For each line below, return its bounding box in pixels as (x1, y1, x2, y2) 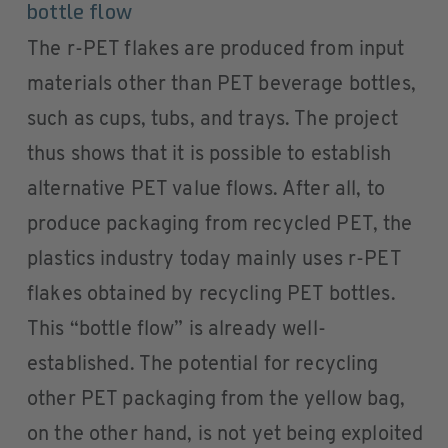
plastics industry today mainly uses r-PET (27, 250, 401, 271)
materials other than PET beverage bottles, (27, 75, 416, 96)
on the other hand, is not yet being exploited (27, 425, 424, 446)
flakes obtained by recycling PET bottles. (27, 285, 396, 306)
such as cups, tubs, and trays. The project (27, 110, 398, 131)
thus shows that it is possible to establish (27, 145, 391, 166)
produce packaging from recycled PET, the (27, 215, 413, 236)
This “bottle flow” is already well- (27, 320, 326, 341)
